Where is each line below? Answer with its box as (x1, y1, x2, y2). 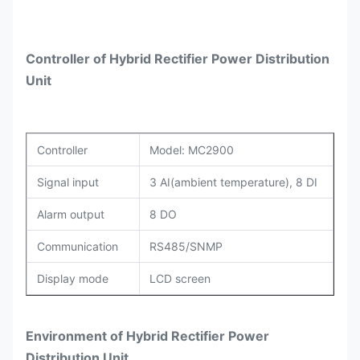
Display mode (37, 272, 108, 285)
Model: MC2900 (149, 143, 234, 157)
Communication (37, 239, 118, 253)
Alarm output (37, 207, 104, 221)
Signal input (37, 175, 99, 189)
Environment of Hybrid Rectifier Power (26, 328, 269, 344)
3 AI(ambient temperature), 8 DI (149, 175, 317, 189)
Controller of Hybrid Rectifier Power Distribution (26, 51, 329, 67)
